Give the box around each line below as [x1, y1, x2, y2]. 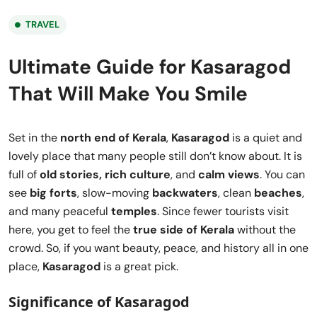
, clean [218, 185, 254, 200]
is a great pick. [100, 258, 178, 274]
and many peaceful [8, 203, 111, 219]
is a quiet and [229, 129, 302, 145]
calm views [198, 166, 260, 182]
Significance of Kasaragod [8, 292, 190, 311]
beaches [254, 185, 302, 200]
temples [111, 203, 157, 219]
